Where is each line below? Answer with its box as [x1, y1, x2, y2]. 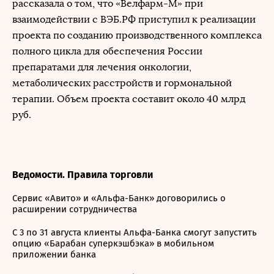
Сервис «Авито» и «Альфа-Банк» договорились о [12, 193, 226, 204]
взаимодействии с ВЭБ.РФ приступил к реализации [12, 13, 256, 25]
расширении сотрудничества [12, 204, 137, 215]
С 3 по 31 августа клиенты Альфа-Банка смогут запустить [12, 227, 257, 238]
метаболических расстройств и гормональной [12, 77, 232, 89]
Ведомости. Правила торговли [12, 169, 153, 180]
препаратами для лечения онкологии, [12, 61, 191, 73]
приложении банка [12, 249, 96, 260]
